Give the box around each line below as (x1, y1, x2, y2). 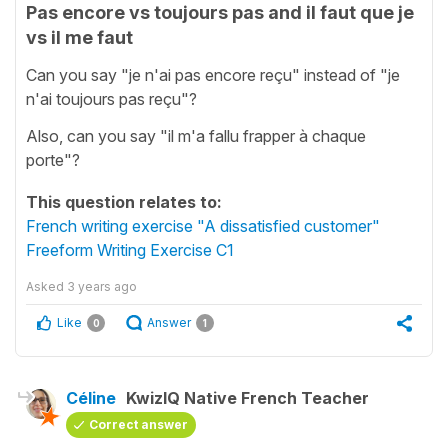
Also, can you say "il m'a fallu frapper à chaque (26, 125, 366, 146)
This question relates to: (26, 191, 222, 212)
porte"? (26, 149, 80, 170)
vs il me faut (26, 27, 133, 48)
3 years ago (67, 278, 137, 294)
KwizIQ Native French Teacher (126, 387, 369, 408)
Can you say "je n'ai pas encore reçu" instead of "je (26, 64, 400, 85)
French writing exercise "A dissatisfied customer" (26, 215, 380, 236)
